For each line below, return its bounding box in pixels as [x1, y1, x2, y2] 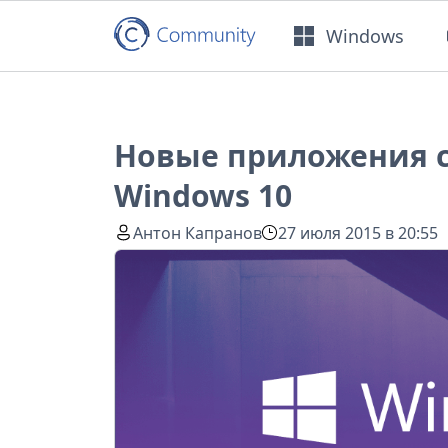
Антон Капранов [133, 221, 263, 244]
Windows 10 [114, 175, 292, 217]
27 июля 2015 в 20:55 [278, 221, 439, 244]
